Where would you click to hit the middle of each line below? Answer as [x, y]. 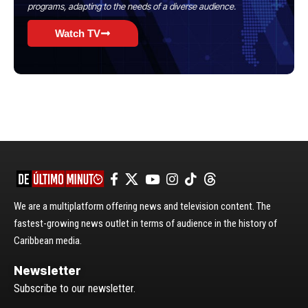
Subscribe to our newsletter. [75, 288]
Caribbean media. [48, 240]
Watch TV [78, 33]
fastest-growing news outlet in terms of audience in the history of [145, 223]
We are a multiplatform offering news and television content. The [142, 206]
